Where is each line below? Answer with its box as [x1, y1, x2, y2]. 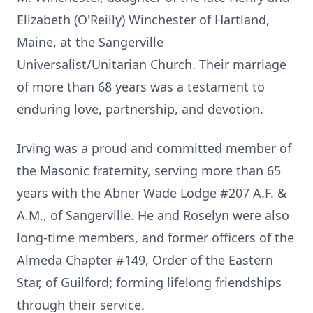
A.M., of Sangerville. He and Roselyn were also [17, 207, 289, 224]
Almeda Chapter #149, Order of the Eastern [17, 252, 273, 268]
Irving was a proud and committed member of [17, 140, 291, 156]
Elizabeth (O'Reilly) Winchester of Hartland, [17, 11, 270, 28]
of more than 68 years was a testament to [17, 78, 265, 95]
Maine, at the [17, 34, 99, 50]
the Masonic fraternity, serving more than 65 [17, 162, 281, 179]
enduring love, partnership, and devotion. [17, 101, 263, 117]
